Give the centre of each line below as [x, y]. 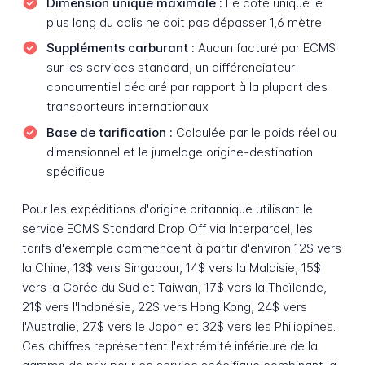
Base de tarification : [109, 132]
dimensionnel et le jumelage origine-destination [179, 152]
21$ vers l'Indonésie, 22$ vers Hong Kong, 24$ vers [164, 307]
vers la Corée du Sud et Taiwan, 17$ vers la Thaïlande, [174, 288]
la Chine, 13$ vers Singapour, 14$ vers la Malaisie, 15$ [171, 268]
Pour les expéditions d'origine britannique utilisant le [167, 209]
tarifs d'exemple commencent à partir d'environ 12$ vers [181, 248]
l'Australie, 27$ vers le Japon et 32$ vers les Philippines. [178, 327]
